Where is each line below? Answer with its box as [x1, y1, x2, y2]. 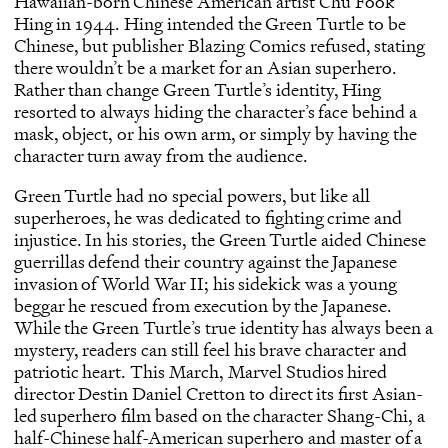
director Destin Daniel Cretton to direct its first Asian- [13, 382, 424, 406]
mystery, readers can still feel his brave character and [13, 338, 408, 362]
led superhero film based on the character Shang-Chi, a [13, 404, 426, 428]
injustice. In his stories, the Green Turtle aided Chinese [13, 228, 427, 252]
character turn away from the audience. [13, 144, 308, 168]
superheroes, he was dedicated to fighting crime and [13, 206, 403, 230]
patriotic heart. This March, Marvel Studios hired [13, 360, 388, 384]
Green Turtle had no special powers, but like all [13, 184, 371, 208]
